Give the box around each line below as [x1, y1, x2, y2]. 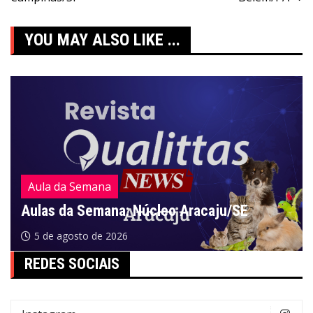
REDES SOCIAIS [24, 254, 119, 272]
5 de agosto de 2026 [34, 228, 128, 242]
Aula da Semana [28, 178, 111, 194]
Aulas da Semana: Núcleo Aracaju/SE [21, 201, 248, 219]
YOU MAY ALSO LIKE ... [24, 29, 180, 50]
